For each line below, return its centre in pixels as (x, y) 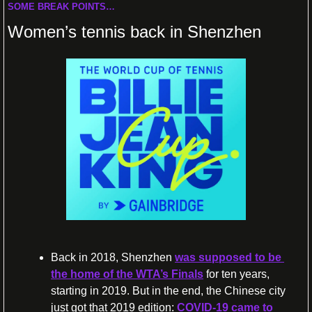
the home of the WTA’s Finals (127, 274)
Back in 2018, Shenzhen (113, 257)
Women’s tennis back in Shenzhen (134, 31)
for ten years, (236, 274)
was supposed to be (228, 257)
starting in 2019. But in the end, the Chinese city (168, 290)
